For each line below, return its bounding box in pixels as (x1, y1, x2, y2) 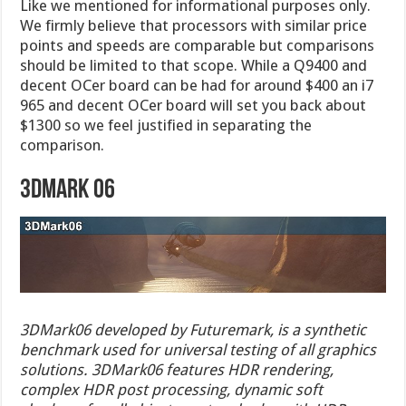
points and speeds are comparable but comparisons (20, 35, 375, 54)
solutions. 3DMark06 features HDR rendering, (20, 360, 334, 379)
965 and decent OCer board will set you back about (20, 95, 367, 114)
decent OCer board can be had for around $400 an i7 (20, 75, 374, 94)
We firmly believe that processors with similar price (20, 15, 368, 34)
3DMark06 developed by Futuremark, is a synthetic (20, 320, 367, 339)
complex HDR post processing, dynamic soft (20, 380, 324, 399)
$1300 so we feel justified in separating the (20, 115, 313, 134)
